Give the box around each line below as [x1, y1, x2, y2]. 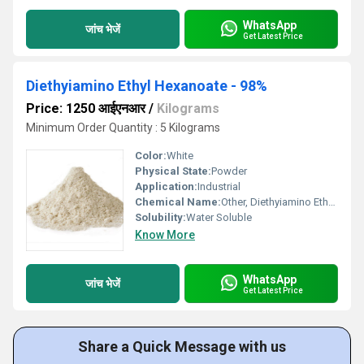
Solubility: [135, 211, 186, 223]
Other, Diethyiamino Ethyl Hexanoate [221, 196, 328, 208]
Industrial [197, 180, 240, 193]
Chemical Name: [135, 196, 221, 208]
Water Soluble [186, 211, 252, 223]
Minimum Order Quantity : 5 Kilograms [26, 121, 220, 134]
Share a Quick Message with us [78, 338, 286, 355]
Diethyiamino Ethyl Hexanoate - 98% [26, 77, 267, 94]
